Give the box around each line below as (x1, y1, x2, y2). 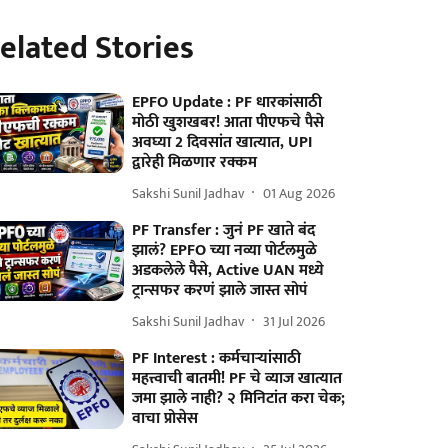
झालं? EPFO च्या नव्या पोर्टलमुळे (132, 237, 318, 264)
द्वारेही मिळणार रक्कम (132, 149, 258, 176)
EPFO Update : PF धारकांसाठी (132, 89, 323, 116)
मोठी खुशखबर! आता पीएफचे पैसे (132, 109, 325, 136)
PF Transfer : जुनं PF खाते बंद (132, 217, 316, 244)
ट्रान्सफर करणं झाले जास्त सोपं (132, 277, 308, 304)
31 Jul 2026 (263, 309, 326, 333)
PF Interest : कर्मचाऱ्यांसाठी (132, 345, 302, 372)
